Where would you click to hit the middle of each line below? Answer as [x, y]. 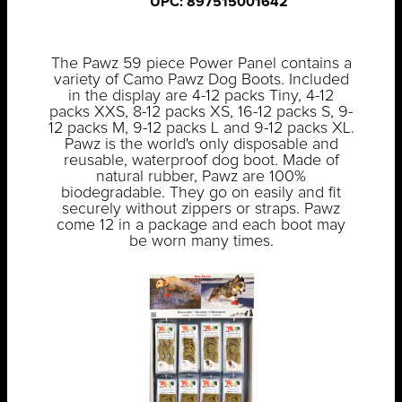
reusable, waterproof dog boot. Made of [201, 161]
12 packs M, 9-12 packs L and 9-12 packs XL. [201, 129]
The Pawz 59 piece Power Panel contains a [201, 64]
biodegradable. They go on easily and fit [201, 193]
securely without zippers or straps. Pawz [201, 210]
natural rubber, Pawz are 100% [201, 177]
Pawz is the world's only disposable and [201, 145]
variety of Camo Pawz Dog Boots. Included [201, 80]
